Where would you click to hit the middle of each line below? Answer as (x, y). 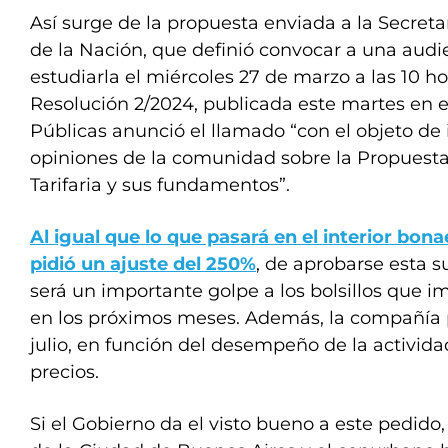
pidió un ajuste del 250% (143, 264)
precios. (64, 372)
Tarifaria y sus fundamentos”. (160, 185)
